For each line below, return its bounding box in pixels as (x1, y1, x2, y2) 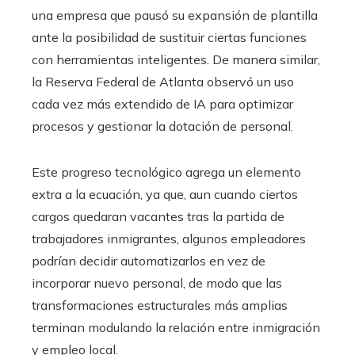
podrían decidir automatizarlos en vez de (32, 253, 265, 269)
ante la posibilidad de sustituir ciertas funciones (32, 29, 307, 45)
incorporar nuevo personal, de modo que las (32, 275, 282, 291)
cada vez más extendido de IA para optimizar (32, 96, 293, 112)
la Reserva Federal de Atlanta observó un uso (32, 74, 294, 90)
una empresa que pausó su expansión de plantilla (32, 7, 318, 23)
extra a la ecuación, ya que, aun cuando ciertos (32, 186, 298, 202)
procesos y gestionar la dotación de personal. (32, 118, 293, 134)
